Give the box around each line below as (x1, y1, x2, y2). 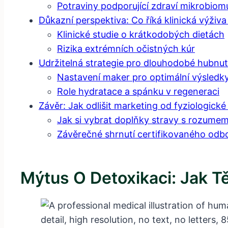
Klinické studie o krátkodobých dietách (57, 29, 224, 40)
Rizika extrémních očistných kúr (57, 43, 195, 54)
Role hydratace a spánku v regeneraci (57, 86, 219, 97)
